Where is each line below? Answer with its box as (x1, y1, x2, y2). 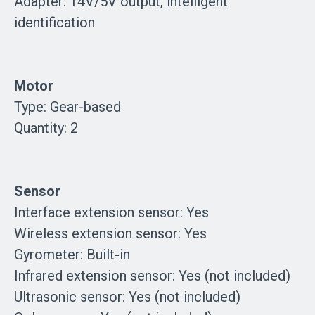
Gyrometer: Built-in (14, 245, 130, 263)
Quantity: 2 (14, 119, 78, 136)
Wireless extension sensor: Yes (14, 224, 207, 242)
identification (14, 13, 95, 31)
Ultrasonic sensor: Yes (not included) (14, 288, 240, 305)
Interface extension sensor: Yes (14, 203, 209, 221)
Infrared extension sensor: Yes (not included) (14, 266, 290, 284)
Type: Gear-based (14, 98, 121, 115)
